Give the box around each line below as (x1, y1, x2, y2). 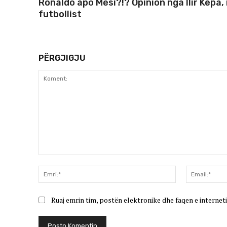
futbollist (39, 9, 82, 20)
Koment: (38, 156, 65, 165)
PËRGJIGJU (39, 53, 86, 63)
